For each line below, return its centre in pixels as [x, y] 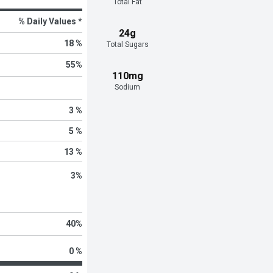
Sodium [128, 87]
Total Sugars [127, 45]
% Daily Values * [50, 22]
